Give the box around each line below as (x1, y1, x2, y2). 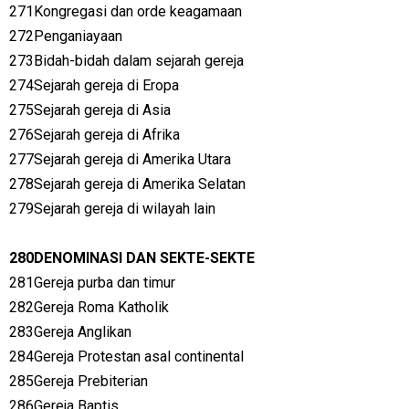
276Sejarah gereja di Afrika (9, 126, 180, 143)
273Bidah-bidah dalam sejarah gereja (9, 52, 244, 69)
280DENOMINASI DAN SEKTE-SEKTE (9, 249, 255, 267)
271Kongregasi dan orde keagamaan (9, 3, 242, 20)
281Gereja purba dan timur (9, 274, 175, 291)
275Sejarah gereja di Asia (9, 101, 171, 119)
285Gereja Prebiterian (9, 372, 148, 390)
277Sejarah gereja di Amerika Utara (9, 151, 231, 168)
